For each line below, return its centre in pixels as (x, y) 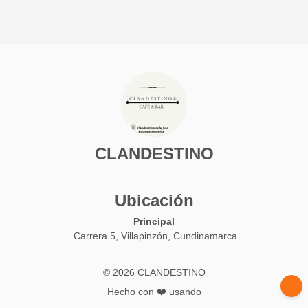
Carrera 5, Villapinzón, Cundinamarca (155, 236)
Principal (154, 222)
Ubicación (154, 201)
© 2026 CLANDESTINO (154, 272)
